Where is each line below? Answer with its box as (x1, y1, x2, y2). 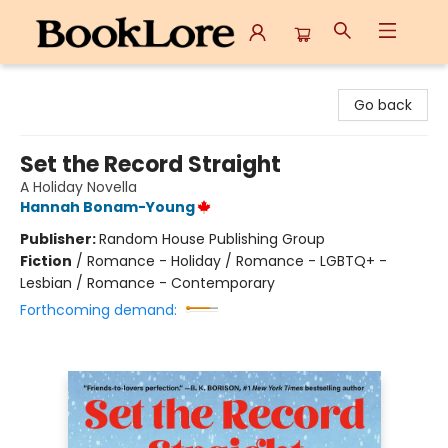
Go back (354, 95, 412, 115)
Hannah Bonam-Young (20, 197, 195, 217)
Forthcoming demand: (20, 300, 177, 320)
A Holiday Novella (20, 177, 137, 197)
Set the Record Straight (20, 149, 281, 180)
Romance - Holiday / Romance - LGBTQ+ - (87, 251, 387, 271)
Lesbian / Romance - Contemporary (20, 273, 275, 293)
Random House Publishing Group (99, 229, 325, 249)
